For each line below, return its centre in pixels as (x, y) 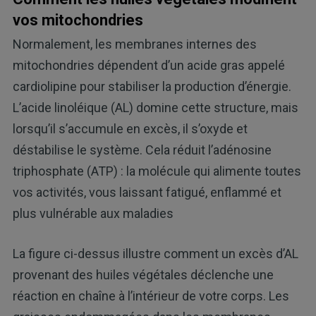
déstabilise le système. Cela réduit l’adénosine (142, 150)
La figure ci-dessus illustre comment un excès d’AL (155, 254)
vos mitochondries (78, 20)
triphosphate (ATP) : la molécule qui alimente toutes (157, 171)
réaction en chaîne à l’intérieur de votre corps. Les (151, 296)
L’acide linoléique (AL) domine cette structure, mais (155, 108)
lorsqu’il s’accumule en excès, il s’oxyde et (130, 129)
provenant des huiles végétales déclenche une (143, 275)
